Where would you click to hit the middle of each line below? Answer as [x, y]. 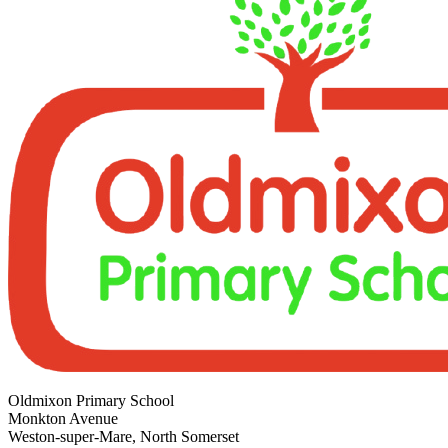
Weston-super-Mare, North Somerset [123, 436]
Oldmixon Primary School [91, 400]
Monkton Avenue [63, 418]
